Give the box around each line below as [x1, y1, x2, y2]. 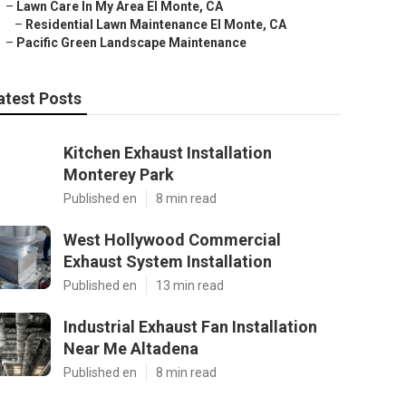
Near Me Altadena [63, 339, 198, 358]
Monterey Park [63, 165, 174, 184]
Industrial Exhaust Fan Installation [63, 317, 317, 336]
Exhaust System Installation [63, 252, 272, 271]
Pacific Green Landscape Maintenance [16, 35, 246, 50]
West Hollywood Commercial [63, 230, 281, 249]
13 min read [156, 278, 224, 293]
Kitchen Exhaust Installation [63, 143, 272, 162]
